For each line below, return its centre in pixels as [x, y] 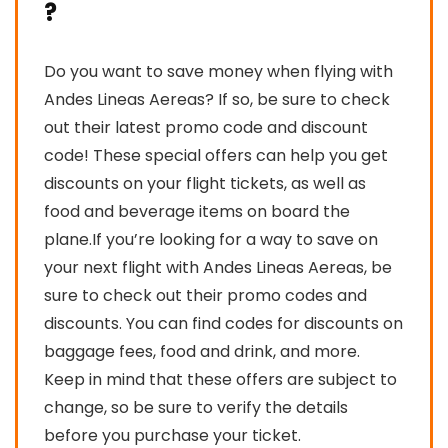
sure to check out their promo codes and [205, 295]
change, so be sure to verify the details [196, 407]
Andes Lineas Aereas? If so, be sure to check [217, 99]
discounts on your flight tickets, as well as [205, 183]
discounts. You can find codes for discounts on [223, 323]
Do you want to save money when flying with [218, 71]
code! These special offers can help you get [216, 155]
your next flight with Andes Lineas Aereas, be [218, 267]
